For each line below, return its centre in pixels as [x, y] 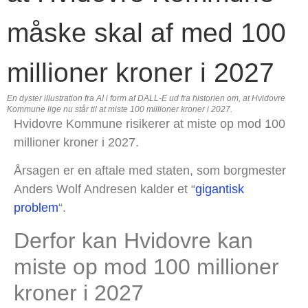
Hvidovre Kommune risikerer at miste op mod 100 [150, 124]
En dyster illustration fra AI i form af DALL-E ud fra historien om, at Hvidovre [146, 98]
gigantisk [220, 189]
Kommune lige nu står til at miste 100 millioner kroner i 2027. [120, 109]
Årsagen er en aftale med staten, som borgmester [150, 171]
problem [36, 208]
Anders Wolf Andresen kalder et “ [104, 189]
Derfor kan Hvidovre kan [133, 240]
